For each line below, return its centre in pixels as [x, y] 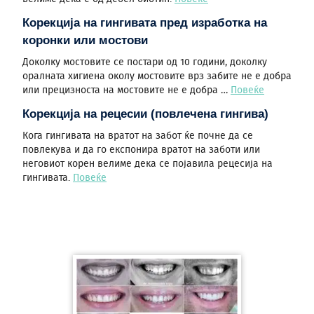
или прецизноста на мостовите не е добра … [127, 90]
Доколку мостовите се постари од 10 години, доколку [145, 62]
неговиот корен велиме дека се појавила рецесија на [148, 164]
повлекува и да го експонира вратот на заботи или [141, 150]
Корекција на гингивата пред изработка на [145, 23]
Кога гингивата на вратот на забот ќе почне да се [138, 136]
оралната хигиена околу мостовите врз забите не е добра [157, 76]
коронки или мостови [85, 40]
